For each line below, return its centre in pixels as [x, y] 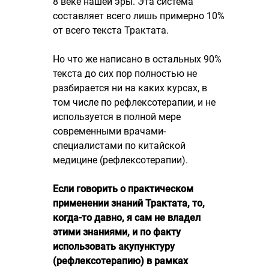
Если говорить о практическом [123, 189]
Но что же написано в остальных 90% [137, 59]
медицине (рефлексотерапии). [120, 160]
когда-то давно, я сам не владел [127, 218]
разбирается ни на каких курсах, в [130, 88]
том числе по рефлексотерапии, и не [134, 102]
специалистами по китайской [119, 146]
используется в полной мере [117, 117]
